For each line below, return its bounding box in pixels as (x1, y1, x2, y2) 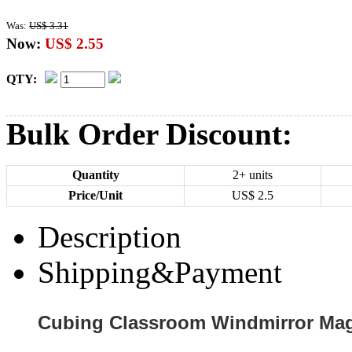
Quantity (71, 168, 119, 181)
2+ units (233, 168, 273, 181)
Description (38, 220, 181, 254)
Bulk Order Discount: (6, 117, 292, 151)
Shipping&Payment (38, 255, 282, 289)
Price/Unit (68, 189, 123, 202)
